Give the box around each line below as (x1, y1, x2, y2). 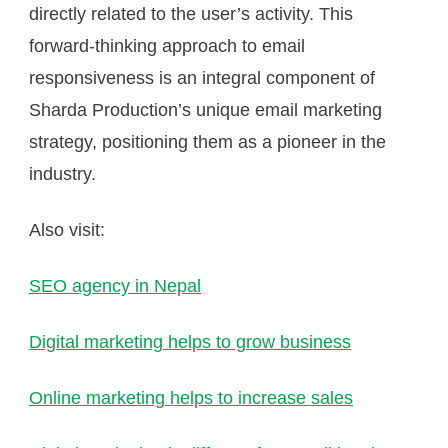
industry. (29, 163, 96, 184)
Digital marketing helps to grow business (29, 331, 351, 352)
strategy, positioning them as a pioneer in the (29, 131, 386, 152)
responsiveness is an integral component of (29, 67, 375, 88)
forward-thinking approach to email (29, 35, 305, 56)
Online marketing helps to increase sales (29, 387, 353, 408)
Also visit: (29, 219, 105, 240)
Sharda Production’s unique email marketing (29, 99, 382, 120)
